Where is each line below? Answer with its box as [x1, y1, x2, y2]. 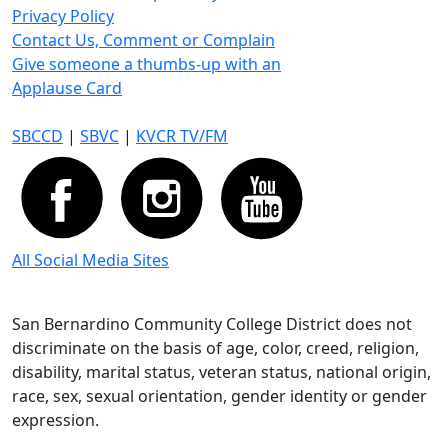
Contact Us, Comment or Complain [12, 29, 275, 51]
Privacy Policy [12, 5, 114, 27]
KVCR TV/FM [136, 125, 228, 147]
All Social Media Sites [12, 249, 169, 271]
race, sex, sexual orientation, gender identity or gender [12, 385, 427, 407]
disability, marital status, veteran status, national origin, [12, 361, 431, 383]
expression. [12, 409, 99, 431]
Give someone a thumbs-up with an [12, 53, 281, 75]
